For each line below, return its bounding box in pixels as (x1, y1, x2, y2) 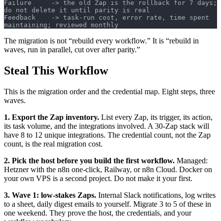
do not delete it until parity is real (4, 6, 150, 14)
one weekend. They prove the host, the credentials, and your (4, 208, 191, 217)
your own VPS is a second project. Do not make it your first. (4, 174, 192, 183)
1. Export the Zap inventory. (4, 112, 99, 121)
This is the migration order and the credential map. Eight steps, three (4, 87, 215, 96)
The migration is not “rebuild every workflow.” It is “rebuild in (4, 36, 199, 45)
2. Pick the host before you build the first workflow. (4, 156, 175, 165)
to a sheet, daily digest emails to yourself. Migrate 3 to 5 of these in (4, 199, 211, 208)
